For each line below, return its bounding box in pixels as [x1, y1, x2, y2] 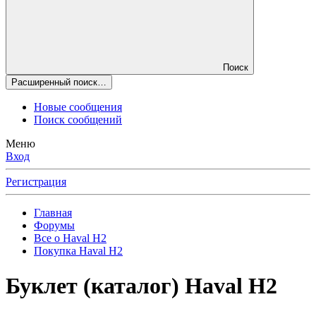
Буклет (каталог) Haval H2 [6, 272, 277, 298]
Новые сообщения [34, 101, 122, 114]
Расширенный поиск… [11, 77, 107, 88]
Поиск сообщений [34, 114, 122, 126]
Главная [34, 207, 72, 219]
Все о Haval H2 [34, 232, 107, 245]
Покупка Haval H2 [34, 245, 123, 257]
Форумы [34, 219, 75, 232]
